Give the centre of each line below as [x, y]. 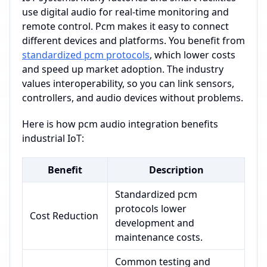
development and [155, 223]
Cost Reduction [64, 216]
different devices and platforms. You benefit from [133, 41]
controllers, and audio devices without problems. [133, 98]
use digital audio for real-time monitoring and [125, 12]
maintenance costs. [159, 237]
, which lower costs [193, 55]
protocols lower [151, 209]
